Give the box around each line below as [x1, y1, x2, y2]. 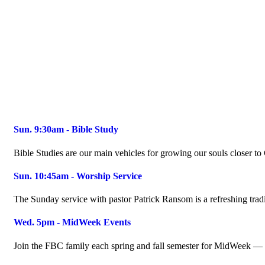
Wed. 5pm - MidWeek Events [14, 217, 131, 228]
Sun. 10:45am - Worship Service [14, 170, 142, 181]
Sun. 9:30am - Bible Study [14, 124, 118, 135]
